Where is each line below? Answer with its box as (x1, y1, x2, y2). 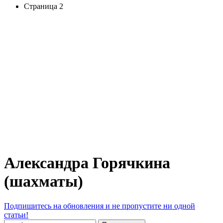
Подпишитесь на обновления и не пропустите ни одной (4, 201, 195, 210)
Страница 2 (24, 2, 63, 10)
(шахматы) (4, 172, 83, 191)
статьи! (4, 210, 28, 219)
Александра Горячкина (4, 154, 170, 172)
